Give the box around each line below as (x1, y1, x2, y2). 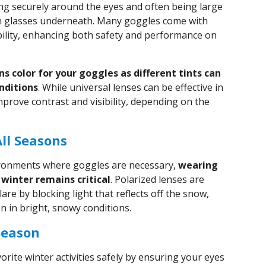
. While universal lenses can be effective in (38, 81, 223, 94)
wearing (178, 159, 218, 172)
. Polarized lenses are (110, 173, 204, 186)
